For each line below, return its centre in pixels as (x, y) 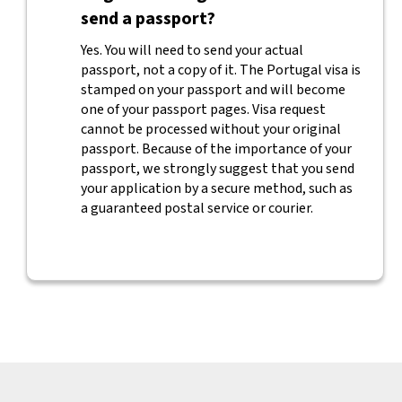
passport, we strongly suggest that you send (217, 169)
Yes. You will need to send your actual (192, 50)
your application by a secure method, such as (216, 188)
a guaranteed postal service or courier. (197, 208)
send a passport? (148, 19)
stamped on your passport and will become (213, 90)
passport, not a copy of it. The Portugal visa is (220, 70)
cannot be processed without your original (210, 129)
